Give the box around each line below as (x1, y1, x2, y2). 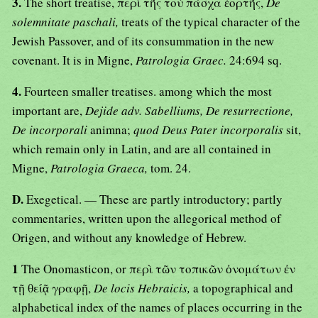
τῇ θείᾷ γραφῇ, (12, 280, 94, 297)
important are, (12, 102, 85, 119)
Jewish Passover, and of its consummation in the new (12, 33, 274, 50)
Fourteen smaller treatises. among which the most (24, 83, 272, 100)
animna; (90, 121, 133, 138)
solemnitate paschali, (12, 13, 121, 31)
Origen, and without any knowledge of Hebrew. (12, 229, 246, 246)
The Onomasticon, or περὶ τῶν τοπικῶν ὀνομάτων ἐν (21, 261, 295, 278)
